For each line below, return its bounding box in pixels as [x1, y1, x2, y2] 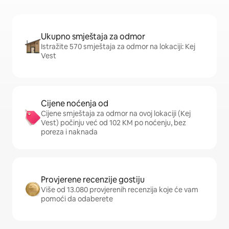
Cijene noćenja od [41, 98, 108, 109]
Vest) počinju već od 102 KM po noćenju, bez [41, 118, 186, 127]
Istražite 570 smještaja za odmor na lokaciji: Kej [41, 42, 195, 51]
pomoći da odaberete [41, 194, 113, 203]
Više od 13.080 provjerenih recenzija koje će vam [41, 185, 198, 194]
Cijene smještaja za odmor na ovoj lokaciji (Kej [41, 109, 191, 118]
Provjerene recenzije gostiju [41, 174, 145, 185]
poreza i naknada [41, 127, 98, 136]
